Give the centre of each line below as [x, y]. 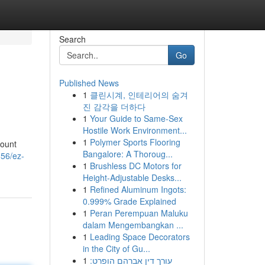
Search [72, 39]
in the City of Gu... [116, 248]
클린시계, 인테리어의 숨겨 [139, 95]
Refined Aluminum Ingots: [138, 189]
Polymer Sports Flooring [135, 142]
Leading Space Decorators [140, 237]
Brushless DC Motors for [135, 166]
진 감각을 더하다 [114, 106]
